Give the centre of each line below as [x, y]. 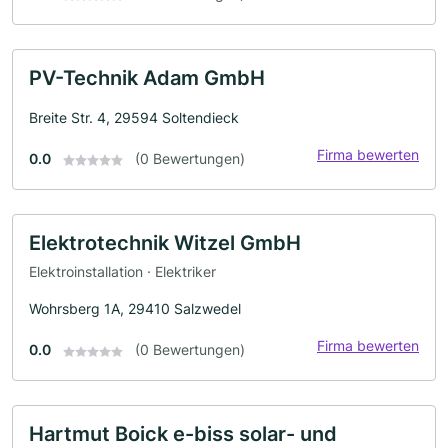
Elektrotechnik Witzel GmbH [165, 242]
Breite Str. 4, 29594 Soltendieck [134, 117]
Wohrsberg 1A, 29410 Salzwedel [135, 309]
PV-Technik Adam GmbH [147, 77]
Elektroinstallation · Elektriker [122, 272]
